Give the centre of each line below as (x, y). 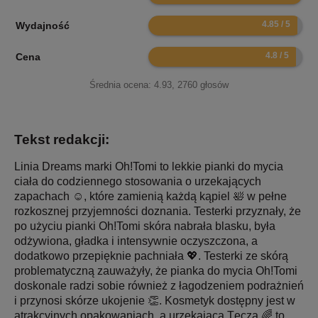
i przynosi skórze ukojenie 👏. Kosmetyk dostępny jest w (155, 301)
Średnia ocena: (122, 85)
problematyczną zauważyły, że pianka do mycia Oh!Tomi (156, 271)
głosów (213, 85)
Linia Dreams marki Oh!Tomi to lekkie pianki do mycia (149, 167)
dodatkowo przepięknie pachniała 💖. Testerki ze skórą (151, 256)
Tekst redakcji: (62, 140)
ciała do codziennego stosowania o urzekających (138, 182)
